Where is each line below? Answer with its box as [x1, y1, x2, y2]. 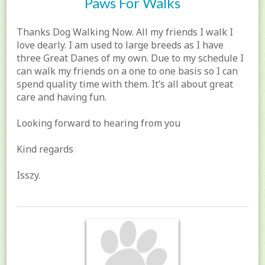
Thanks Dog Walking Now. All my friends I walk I [17, 25, 234, 38]
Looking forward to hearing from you [17, 116, 181, 130]
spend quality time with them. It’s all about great [17, 77, 234, 91]
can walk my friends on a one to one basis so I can [17, 64, 238, 77]
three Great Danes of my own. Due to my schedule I [17, 51, 244, 64]
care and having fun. [17, 90, 107, 104]
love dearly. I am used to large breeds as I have [17, 38, 224, 51]
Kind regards [17, 142, 74, 156]
